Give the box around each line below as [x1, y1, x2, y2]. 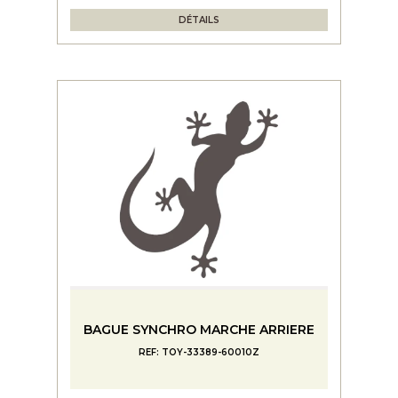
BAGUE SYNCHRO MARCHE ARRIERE [84, 321, 314, 338]
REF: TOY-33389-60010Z [139, 346, 259, 358]
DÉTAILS [179, 13, 219, 26]
